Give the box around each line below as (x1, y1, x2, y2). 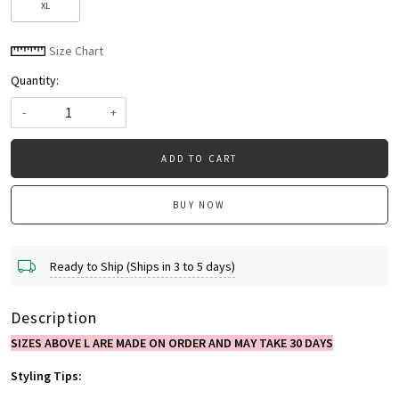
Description (11, 307, 97, 329)
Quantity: (11, 72, 59, 89)
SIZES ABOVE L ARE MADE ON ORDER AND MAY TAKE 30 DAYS (11, 335, 333, 352)
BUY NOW (173, 199, 226, 212)
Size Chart (46, 43, 103, 60)
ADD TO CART (161, 152, 238, 166)
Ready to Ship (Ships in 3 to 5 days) (50, 257, 235, 274)
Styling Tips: (11, 368, 82, 385)
